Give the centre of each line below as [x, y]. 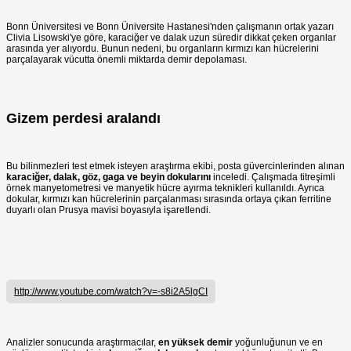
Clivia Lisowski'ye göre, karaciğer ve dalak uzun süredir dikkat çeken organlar [171, 38]
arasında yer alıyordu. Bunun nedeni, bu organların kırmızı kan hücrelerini [163, 49]
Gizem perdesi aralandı [83, 118]
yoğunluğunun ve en [278, 342]
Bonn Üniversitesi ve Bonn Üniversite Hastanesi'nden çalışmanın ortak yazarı [170, 27]
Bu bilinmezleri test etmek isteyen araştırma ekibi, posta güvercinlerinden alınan [175, 166]
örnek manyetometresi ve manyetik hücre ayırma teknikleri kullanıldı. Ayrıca [165, 188]
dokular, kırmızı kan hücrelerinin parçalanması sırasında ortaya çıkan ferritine [169, 199]
